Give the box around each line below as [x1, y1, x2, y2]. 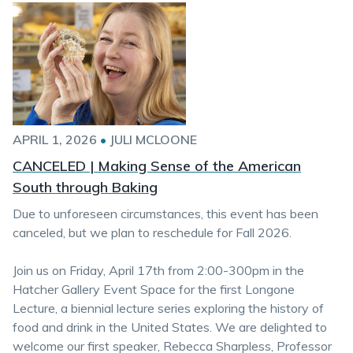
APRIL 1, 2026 [13, 132, 97, 147]
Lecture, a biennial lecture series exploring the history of [13, 300, 324, 316]
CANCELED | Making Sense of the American [13, 157, 301, 175]
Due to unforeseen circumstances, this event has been [13, 206, 318, 221]
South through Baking [13, 178, 158, 196]
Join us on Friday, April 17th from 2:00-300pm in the [13, 262, 304, 278]
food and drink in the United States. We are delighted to [13, 319, 327, 335]
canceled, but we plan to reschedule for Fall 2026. [13, 225, 292, 240]
